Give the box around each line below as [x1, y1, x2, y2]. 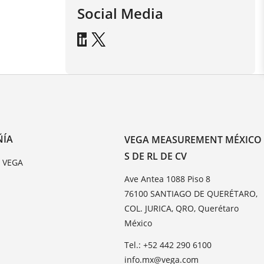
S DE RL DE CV [124, 149, 187, 163]
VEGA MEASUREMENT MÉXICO [124, 133, 262, 146]
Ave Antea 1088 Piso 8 [124, 173, 211, 184]
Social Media [77, 4, 163, 23]
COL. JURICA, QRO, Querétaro [124, 202, 239, 214]
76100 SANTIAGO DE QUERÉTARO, [124, 187, 258, 199]
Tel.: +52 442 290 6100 [124, 239, 212, 250]
